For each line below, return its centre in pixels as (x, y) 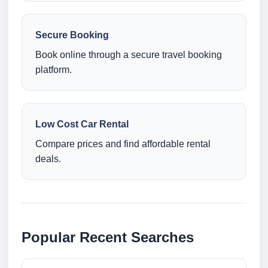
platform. (54, 70)
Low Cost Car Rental (82, 124)
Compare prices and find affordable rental (123, 144)
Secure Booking (72, 35)
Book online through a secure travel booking (129, 55)
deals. (48, 159)
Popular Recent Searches (108, 237)
